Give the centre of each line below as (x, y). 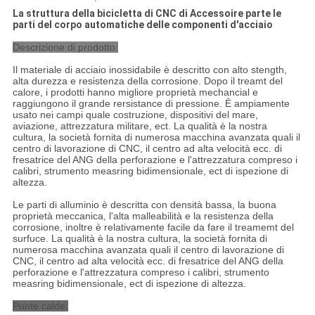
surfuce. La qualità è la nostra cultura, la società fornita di (140, 239)
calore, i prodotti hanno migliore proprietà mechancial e (135, 92)
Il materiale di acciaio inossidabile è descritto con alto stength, (149, 70)
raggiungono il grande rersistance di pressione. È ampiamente (151, 104)
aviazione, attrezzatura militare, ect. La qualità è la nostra (140, 126)
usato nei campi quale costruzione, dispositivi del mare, (135, 115)
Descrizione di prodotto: (65, 47)
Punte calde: (40, 306)
